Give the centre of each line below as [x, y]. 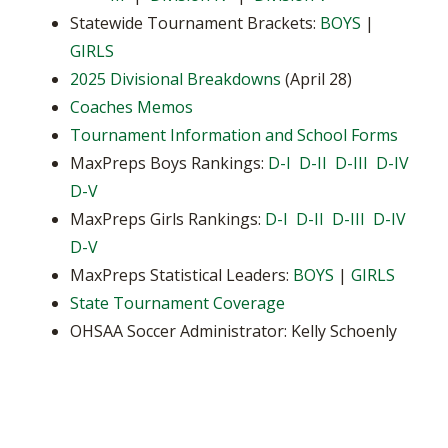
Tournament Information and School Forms [234, 135]
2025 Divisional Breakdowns [175, 79]
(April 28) [316, 79]
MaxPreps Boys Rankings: [169, 163]
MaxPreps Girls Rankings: [167, 219]
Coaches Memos [131, 107]
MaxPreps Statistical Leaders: [181, 275]
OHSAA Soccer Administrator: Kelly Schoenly [235, 331]
